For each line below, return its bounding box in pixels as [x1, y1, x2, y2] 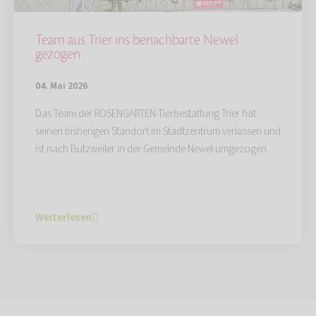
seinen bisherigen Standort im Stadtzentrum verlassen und [35, 124, 281, 140]
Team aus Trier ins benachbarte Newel [35, 31, 238, 50]
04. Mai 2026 [35, 79, 87, 94]
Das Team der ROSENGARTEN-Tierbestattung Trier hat [35, 107, 256, 122]
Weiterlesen [35, 210, 92, 226]
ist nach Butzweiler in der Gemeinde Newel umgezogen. [35, 142, 269, 157]
